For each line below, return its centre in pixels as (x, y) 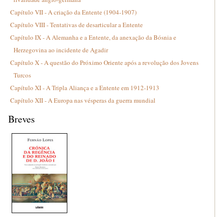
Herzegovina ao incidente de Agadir (61, 50)
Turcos (23, 75)
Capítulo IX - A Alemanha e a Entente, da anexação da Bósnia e (93, 37)
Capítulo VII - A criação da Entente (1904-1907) (74, 12)
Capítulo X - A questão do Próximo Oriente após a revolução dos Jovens (105, 62)
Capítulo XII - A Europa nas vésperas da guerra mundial (83, 100)
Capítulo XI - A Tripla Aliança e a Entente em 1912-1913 (85, 88)
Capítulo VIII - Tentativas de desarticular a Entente (77, 25)
